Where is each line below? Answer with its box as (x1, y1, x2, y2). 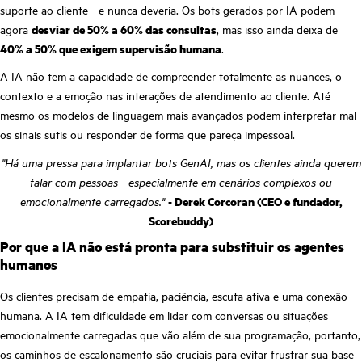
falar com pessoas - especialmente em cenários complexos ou (30, 173, 332, 190)
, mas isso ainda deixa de (217, 20, 338, 37)
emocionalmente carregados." (19, 192, 165, 209)
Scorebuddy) (149, 212, 213, 229)
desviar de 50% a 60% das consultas (32, 20, 217, 37)
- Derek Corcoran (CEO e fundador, (167, 192, 343, 209)
